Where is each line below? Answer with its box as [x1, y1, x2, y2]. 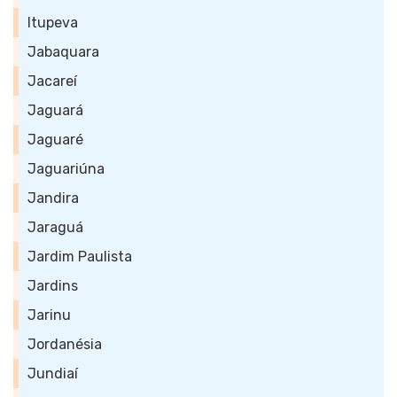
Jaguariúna [27, 160, 105, 177]
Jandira [27, 190, 79, 206]
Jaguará [27, 102, 83, 119]
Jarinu [27, 307, 71, 323]
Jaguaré [27, 131, 83, 148]
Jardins [27, 277, 78, 294]
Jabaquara [27, 43, 99, 60]
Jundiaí [27, 365, 78, 382]
